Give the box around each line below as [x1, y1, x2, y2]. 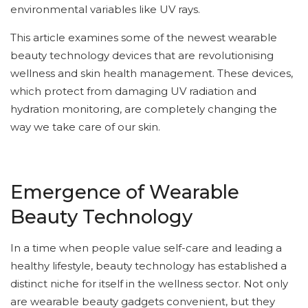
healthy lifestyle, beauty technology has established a [10, 258, 287, 272]
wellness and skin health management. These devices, [10, 67, 293, 80]
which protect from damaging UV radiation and [10, 85, 256, 98]
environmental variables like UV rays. [10, 3, 200, 16]
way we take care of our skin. [10, 120, 160, 134]
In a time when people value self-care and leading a [10, 241, 282, 254]
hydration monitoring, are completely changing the [10, 102, 277, 116]
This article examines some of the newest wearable [10, 31, 277, 45]
